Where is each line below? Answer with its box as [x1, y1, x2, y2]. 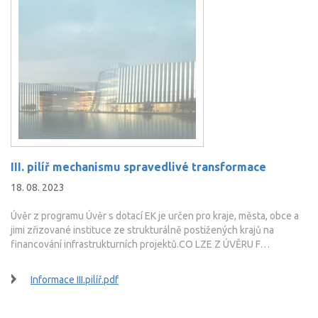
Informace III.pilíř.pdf [31, 273, 119, 285]
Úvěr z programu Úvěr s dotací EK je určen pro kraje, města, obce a [11, 209, 299, 221]
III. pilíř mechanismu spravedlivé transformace [11, 160, 266, 173]
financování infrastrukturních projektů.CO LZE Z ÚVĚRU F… [11, 238, 270, 250]
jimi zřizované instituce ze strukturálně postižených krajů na [11, 224, 274, 236]
